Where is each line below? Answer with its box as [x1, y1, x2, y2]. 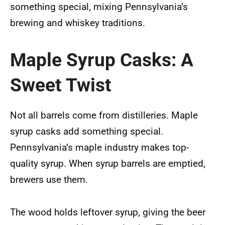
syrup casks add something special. [10, 125, 163, 137]
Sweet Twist [10, 74, 111, 96]
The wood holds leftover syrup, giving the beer [10, 206, 205, 218]
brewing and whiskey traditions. [10, 17, 145, 29]
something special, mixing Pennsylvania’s [10, 1, 188, 13]
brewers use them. [10, 173, 88, 185]
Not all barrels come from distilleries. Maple [10, 109, 198, 121]
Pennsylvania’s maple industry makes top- [10, 141, 189, 153]
